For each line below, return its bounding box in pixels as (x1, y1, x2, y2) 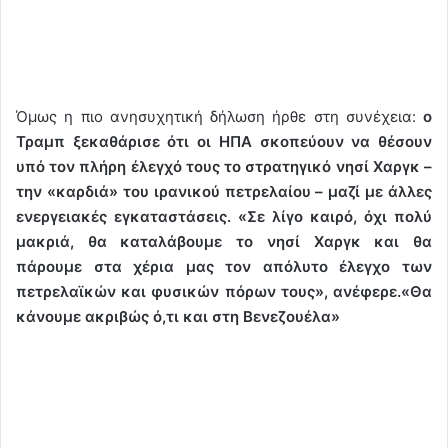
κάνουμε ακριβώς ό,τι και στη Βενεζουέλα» (16, 306, 340, 326)
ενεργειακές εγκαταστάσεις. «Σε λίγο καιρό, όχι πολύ (16, 206, 432, 226)
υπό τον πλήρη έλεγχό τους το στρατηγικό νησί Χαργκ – (16, 156, 432, 176)
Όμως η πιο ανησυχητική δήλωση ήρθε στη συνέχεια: (16, 106, 416, 126)
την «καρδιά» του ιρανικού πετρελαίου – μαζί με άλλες (16, 181, 432, 201)
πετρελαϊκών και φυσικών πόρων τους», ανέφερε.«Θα (16, 281, 432, 301)
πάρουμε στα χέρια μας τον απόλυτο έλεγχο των (16, 256, 432, 276)
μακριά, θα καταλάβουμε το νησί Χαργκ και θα (16, 231, 432, 251)
